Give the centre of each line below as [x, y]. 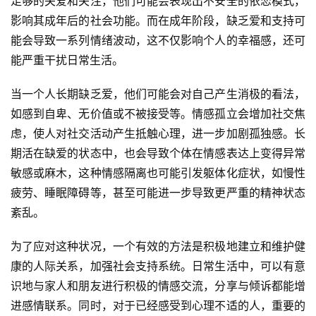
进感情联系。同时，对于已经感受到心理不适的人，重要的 [158, 305]
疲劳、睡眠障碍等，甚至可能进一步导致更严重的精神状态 [158, 193]
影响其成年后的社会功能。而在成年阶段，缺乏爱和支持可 [158, 20]
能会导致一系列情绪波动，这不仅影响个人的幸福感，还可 [158, 40]
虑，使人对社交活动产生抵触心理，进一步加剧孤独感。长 [158, 133]
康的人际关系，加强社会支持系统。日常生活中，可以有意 [158, 266]
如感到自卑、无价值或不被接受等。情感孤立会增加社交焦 [158, 114]
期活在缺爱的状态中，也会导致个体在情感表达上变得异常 [158, 153]
